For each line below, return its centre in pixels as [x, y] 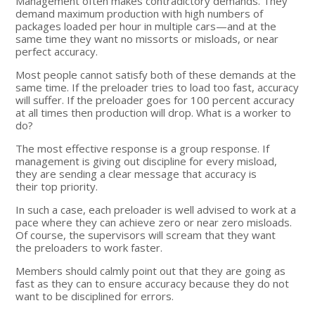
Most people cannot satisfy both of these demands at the [156, 74]
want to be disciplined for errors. [95, 296]
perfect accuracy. [57, 51]
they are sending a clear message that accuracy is [136, 173]
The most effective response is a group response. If [143, 148]
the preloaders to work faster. [89, 247]
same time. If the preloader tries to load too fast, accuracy [157, 87]
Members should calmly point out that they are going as [151, 270]
